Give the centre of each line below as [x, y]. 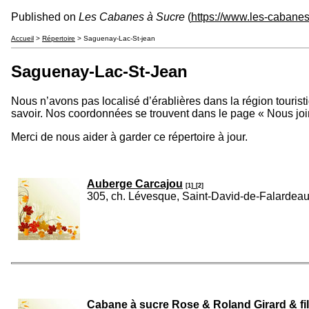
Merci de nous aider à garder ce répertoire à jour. [129, 137]
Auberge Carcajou [135, 183]
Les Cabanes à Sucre [132, 17]
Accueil [22, 38]
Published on [45, 17]
